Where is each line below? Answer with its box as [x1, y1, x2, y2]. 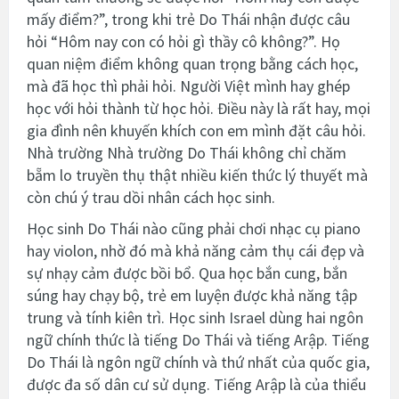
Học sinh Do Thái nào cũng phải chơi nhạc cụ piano [27, 217, 361, 239]
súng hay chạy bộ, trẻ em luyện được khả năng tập [27, 284, 357, 305]
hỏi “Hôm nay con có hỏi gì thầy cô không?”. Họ [27, 30, 340, 52]
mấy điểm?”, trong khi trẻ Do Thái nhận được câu [27, 8, 350, 29]
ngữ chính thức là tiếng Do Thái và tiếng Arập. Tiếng [27, 329, 370, 350]
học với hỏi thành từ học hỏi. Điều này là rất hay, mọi [27, 97, 370, 118]
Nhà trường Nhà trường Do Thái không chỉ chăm [27, 142, 346, 163]
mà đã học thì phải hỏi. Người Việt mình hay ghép [27, 75, 350, 96]
